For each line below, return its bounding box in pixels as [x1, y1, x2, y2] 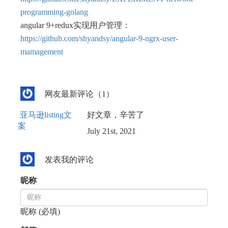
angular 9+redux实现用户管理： [20, 21, 130, 30]
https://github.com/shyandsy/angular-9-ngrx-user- [20, 34, 178, 43]
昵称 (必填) [20, 207, 60, 216]
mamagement [20, 47, 63, 56]
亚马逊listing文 [20, 110, 72, 119]
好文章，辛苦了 [87, 110, 144, 119]
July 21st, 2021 [87, 127, 136, 135]
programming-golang [20, 8, 88, 16]
